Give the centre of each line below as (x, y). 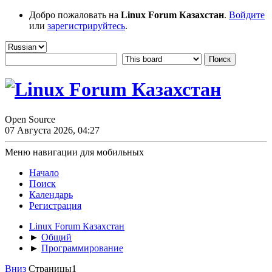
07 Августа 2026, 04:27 (52, 130)
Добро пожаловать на (75, 15)
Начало (44, 172)
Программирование (82, 248)
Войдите (247, 15)
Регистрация (55, 205)
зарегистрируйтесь (86, 26)
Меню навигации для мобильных (74, 152)
